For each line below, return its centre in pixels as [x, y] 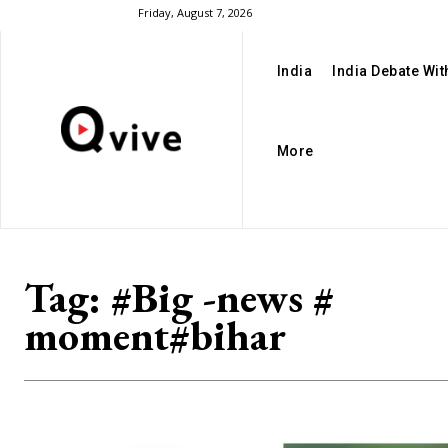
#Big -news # [222, 297]
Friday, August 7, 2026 [195, 12]
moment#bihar [155, 335]
